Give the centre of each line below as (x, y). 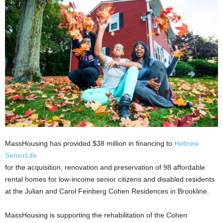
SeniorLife (21, 156)
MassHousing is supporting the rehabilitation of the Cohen (96, 215)
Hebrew (186, 144)
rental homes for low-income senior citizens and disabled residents (110, 179)
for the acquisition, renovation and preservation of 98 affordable (105, 167)
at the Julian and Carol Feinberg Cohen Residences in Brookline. (107, 191)
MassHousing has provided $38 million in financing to (90, 144)
